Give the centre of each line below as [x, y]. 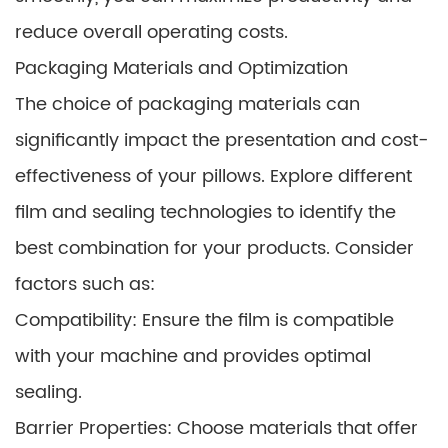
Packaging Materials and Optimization [181, 68]
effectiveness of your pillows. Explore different [213, 176]
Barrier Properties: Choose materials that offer [216, 428]
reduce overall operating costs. [151, 32]
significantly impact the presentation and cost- [222, 140]
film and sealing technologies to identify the [205, 212]
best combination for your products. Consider [214, 248]
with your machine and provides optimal [193, 356]
